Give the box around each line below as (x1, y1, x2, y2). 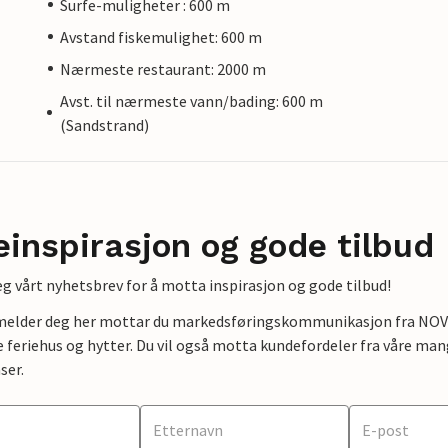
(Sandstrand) (59, 114, 149, 135)
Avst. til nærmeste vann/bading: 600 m (59, 90, 323, 111)
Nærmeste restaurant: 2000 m (60, 58, 266, 79)
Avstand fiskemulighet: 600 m (60, 26, 262, 47)
